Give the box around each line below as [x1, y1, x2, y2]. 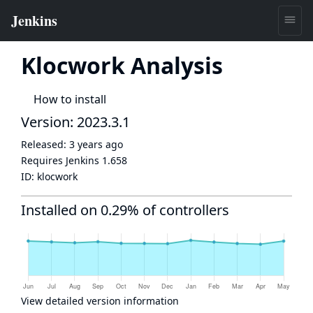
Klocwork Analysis [21, 50, 223, 80]
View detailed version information [21, 294, 179, 307]
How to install [34, 92, 106, 107]
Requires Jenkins [21, 154, 102, 167]
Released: [21, 138, 69, 151]
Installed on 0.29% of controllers [21, 201, 229, 219]
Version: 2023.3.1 [21, 112, 130, 131]
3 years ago [69, 138, 123, 151]
